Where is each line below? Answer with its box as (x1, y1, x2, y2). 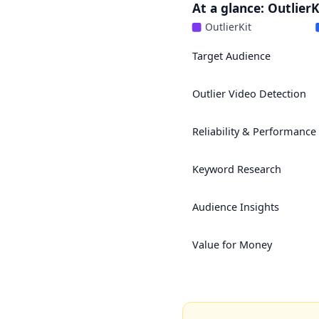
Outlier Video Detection (192, 87, 306, 101)
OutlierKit (205, 20, 252, 34)
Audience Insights (192, 200, 279, 214)
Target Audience (192, 48, 271, 63)
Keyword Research (192, 162, 281, 177)
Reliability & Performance (192, 125, 316, 139)
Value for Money (192, 238, 273, 252)
